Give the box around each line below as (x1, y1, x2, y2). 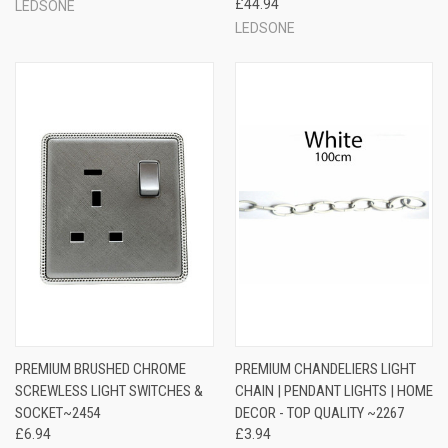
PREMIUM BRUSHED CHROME (15, 359, 186, 378)
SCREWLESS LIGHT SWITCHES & (15, 381, 203, 400)
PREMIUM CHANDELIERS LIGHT (234, 359, 416, 378)
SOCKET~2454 (15, 403, 100, 422)
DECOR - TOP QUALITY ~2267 (234, 403, 404, 422)
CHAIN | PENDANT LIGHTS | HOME (234, 381, 433, 400)
